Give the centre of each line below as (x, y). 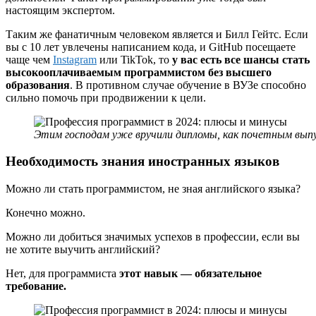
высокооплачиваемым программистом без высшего (139, 72)
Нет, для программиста (62, 274)
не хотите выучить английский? (83, 250)
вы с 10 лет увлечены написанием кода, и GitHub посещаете (151, 47)
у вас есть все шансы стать (241, 59)
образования (38, 85)
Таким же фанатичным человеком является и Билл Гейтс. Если (157, 34)
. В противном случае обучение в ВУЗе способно (188, 85)
